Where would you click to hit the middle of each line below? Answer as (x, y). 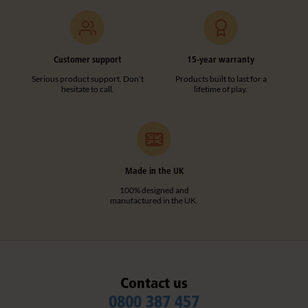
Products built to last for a (221, 78)
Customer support (87, 59)
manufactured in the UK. (154, 200)
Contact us (154, 282)
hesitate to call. (87, 89)
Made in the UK (154, 170)
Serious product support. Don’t (87, 78)
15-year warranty (221, 59)
